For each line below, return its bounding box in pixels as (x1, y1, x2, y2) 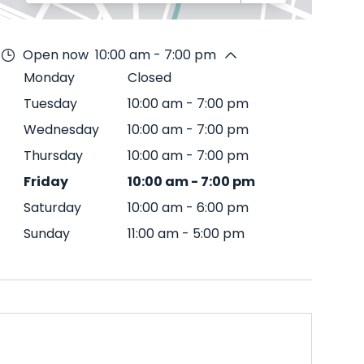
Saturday (24, 198, 81, 217)
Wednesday (24, 120, 99, 139)
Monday (24, 68, 75, 87)
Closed (128, 68, 171, 87)
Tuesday (24, 94, 77, 113)
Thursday (24, 146, 83, 165)
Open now (23, 45, 89, 64)
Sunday (24, 224, 70, 243)
